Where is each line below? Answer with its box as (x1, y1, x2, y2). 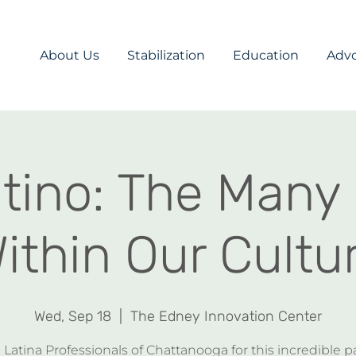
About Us (39, 47, 99, 63)
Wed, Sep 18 (34, 307, 111, 325)
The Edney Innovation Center (130, 307, 322, 325)
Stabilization (126, 47, 205, 63)
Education (232, 47, 299, 63)
